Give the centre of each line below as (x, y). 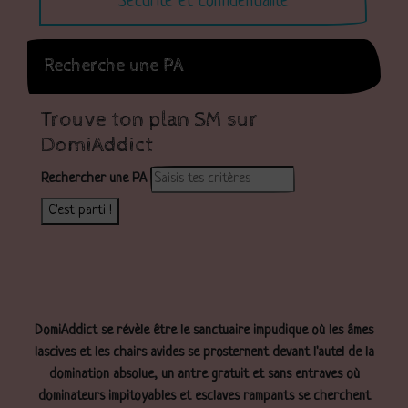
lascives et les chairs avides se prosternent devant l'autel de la (204, 352)
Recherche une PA (113, 66)
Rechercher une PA (94, 178)
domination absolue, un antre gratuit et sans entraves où (204, 374)
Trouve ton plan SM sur (149, 119)
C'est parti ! (80, 210)
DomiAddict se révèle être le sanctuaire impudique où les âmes (204, 331)
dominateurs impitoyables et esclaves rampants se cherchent (204, 396)
